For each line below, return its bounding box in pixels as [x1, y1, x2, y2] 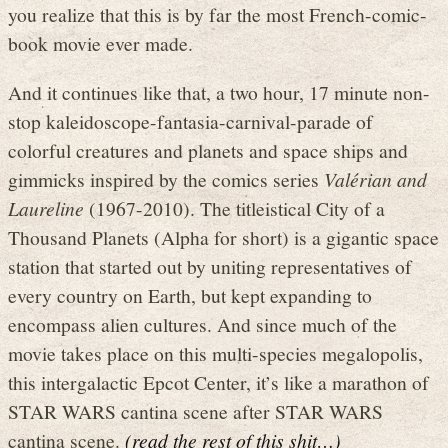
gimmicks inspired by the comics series [8, 165, 324, 192]
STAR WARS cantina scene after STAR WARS [8, 397, 383, 424]
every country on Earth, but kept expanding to [8, 281, 372, 308]
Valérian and [324, 165, 427, 192]
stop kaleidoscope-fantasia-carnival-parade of [8, 107, 373, 134]
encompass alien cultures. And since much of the [8, 310, 397, 337]
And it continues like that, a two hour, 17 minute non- [8, 78, 430, 105]
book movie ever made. [8, 30, 193, 57]
